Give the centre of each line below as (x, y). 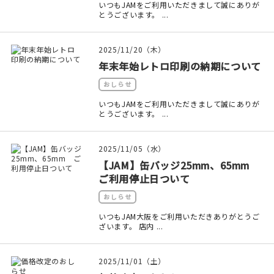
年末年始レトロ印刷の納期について (180, 66)
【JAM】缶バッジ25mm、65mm (179, 165)
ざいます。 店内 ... (131, 226)
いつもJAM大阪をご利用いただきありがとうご (179, 216)
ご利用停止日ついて (144, 179)
